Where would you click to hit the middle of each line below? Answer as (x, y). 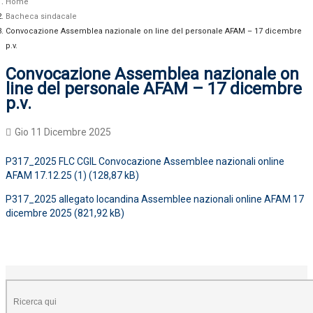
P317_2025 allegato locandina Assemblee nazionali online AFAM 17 (155, 199)
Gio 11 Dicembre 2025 (63, 132)
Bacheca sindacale (41, 16)
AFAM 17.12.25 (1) (46, 175)
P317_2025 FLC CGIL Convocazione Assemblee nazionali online (145, 161)
